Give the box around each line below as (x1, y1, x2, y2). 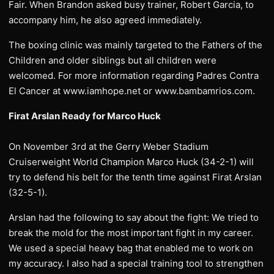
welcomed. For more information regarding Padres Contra (9, 70, 259, 81)
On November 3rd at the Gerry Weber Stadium (9, 141, 209, 152)
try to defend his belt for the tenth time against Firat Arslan (9, 171, 262, 183)
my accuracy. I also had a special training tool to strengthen (9, 257, 264, 269)
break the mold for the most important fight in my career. (9, 227, 253, 239)
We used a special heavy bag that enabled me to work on (9, 242, 253, 254)
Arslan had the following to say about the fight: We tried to (9, 212, 259, 223)
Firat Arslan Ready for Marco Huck (9, 110, 161, 122)
